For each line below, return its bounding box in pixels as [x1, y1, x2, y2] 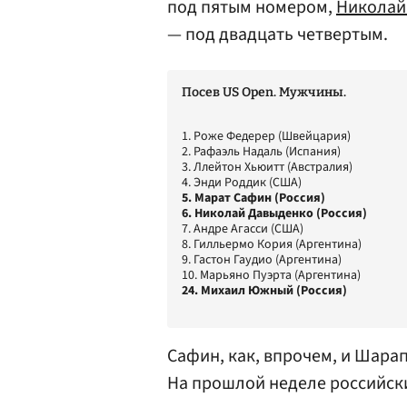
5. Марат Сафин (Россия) [182, 189, 325, 207]
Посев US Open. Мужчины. [182, 84, 346, 100]
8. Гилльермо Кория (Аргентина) [182, 235, 362, 253]
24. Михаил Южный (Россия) [182, 282, 347, 300]
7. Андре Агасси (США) [182, 220, 303, 238]
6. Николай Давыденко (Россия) [182, 204, 367, 223]
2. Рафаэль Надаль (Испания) [182, 143, 341, 161]
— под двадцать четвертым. [167, 22, 388, 47]
